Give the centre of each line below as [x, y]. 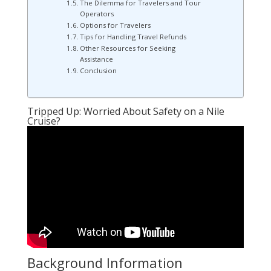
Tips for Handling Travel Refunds [133, 37]
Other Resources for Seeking [128, 48]
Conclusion [98, 71]
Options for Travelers [115, 25]
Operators [97, 14]
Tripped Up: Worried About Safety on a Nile [126, 111]
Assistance [96, 59]
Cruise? [44, 121]
